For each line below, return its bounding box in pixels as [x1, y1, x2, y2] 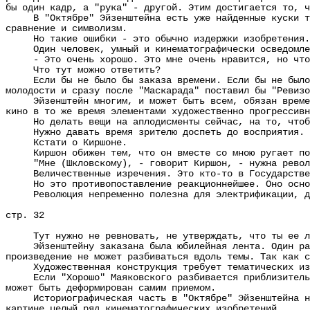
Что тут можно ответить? [6, 65, 161, 75]
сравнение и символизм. [6, 24, 127, 34]
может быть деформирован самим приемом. [6, 283, 216, 293]
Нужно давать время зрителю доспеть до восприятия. [6, 127, 304, 138]
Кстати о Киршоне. [6, 138, 127, 148]
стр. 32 [6, 210, 44, 221]
